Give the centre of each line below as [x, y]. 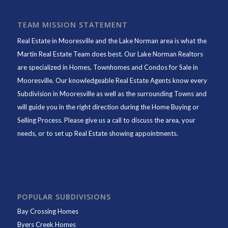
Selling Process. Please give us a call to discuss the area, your [106, 120]
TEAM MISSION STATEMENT [72, 25]
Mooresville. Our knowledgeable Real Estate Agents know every [112, 81]
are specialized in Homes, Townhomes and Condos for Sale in [107, 67]
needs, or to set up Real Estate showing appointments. [97, 134]
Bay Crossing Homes [48, 211]
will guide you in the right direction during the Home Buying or [108, 107]
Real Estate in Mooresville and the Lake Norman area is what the [112, 41]
